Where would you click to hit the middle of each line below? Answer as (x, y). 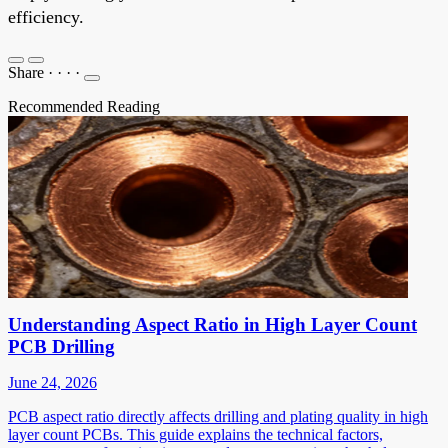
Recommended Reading (84, 106)
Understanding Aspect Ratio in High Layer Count (212, 324)
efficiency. (46, 16)
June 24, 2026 (52, 382)
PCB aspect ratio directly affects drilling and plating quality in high (218, 416)
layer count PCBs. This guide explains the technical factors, (195, 434)
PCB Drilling (61, 346)
